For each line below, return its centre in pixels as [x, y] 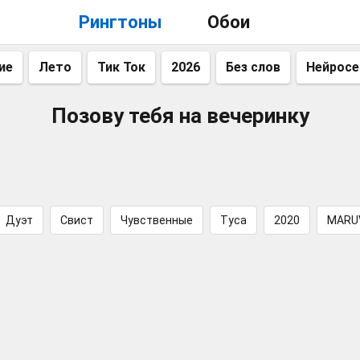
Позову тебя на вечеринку [180, 116]
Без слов [253, 67]
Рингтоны [120, 22]
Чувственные [157, 220]
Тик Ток [121, 67]
